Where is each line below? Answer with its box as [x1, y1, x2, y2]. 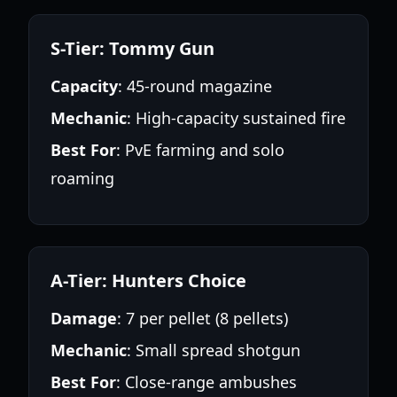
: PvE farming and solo [116, 139, 284, 160]
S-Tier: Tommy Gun [51, 36, 214, 60]
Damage [51, 307, 117, 329]
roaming [51, 167, 114, 189]
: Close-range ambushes [116, 371, 297, 393]
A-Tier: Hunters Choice [51, 269, 246, 292]
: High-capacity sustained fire [127, 107, 346, 128]
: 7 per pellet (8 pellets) [117, 307, 288, 329]
